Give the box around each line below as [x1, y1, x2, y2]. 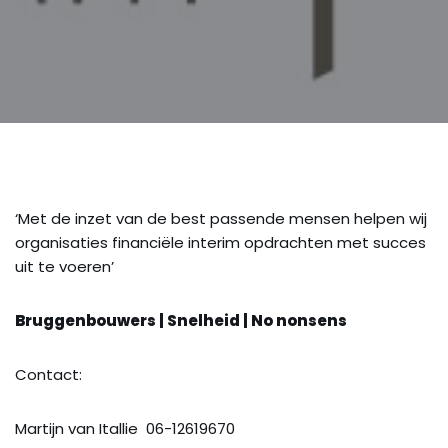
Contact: [15, 363, 82, 385]
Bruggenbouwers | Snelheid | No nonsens [15, 309, 347, 331]
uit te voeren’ [15, 255, 114, 277]
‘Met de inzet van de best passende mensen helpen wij [15, 207, 427, 229]
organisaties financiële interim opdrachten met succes [15, 231, 426, 253]
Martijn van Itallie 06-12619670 [15, 417, 235, 439]
